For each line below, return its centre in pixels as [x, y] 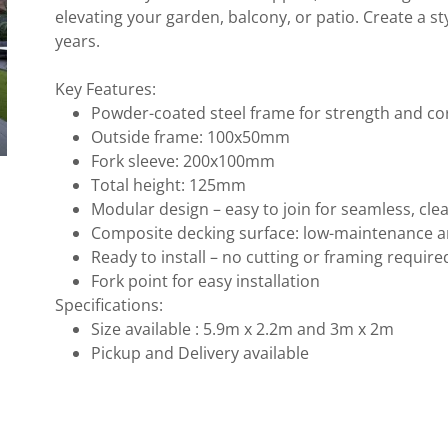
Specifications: [108, 305]
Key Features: [105, 89]
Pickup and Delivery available [200, 353]
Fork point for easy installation [206, 281]
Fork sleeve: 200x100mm [187, 161]
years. [77, 41]
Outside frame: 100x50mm [195, 137]
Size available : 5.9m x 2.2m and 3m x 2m [243, 329]
